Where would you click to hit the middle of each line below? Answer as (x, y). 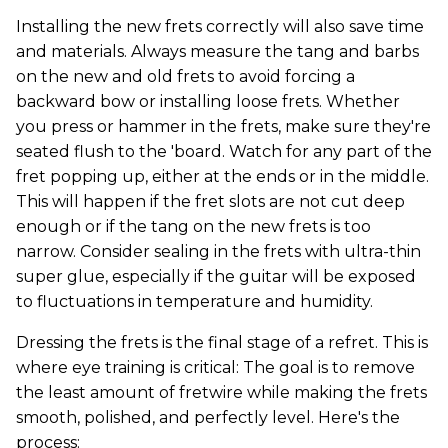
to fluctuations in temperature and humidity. (194, 302)
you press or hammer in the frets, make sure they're (223, 127)
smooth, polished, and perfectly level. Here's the (208, 418)
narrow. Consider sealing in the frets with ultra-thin (218, 252)
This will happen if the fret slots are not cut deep (210, 202)
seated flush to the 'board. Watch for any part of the (224, 152)
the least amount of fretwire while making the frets (221, 393)
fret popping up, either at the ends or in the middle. (222, 177)
